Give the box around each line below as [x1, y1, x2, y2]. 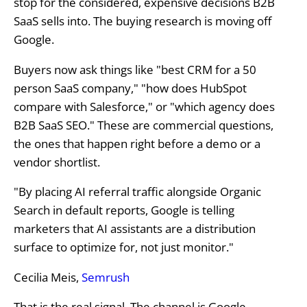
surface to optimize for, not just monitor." [13, 239, 234, 256]
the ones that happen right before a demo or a [13, 135, 260, 151]
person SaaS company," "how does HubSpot [13, 79, 247, 96]
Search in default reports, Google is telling [13, 202, 234, 219]
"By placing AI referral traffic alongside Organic [13, 184, 261, 200]
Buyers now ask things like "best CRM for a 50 [13, 61, 256, 77]
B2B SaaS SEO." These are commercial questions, [13, 116, 273, 133]
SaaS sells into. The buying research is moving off [13, 13, 271, 29]
